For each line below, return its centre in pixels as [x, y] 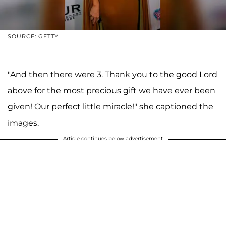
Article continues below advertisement [113, 139]
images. [23, 123]
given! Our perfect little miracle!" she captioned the [110, 107]
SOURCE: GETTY [33, 37]
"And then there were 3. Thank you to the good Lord [112, 75]
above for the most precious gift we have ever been [111, 91]
